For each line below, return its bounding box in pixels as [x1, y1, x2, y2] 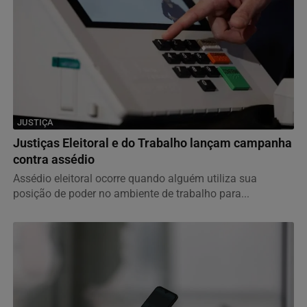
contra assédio [13, 153, 95, 167]
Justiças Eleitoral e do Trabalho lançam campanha [13, 136, 292, 151]
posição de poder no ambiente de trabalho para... [13, 187, 249, 201]
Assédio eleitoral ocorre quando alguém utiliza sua [13, 172, 257, 186]
